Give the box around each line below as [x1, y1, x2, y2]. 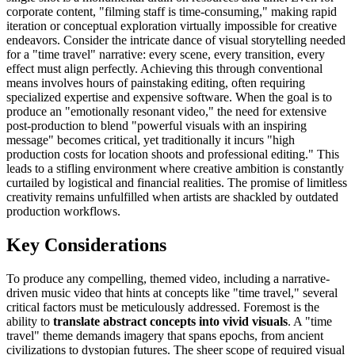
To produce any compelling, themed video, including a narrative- [6, 271, 330, 285]
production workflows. [6, 204, 120, 219]
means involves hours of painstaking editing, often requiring [6, 76, 305, 90]
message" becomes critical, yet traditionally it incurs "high [6, 133, 295, 147]
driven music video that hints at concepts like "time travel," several [6, 285, 338, 300]
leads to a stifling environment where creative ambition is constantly [6, 162, 344, 176]
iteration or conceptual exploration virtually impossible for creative [6, 19, 337, 33]
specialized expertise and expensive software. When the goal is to [6, 90, 332, 105]
